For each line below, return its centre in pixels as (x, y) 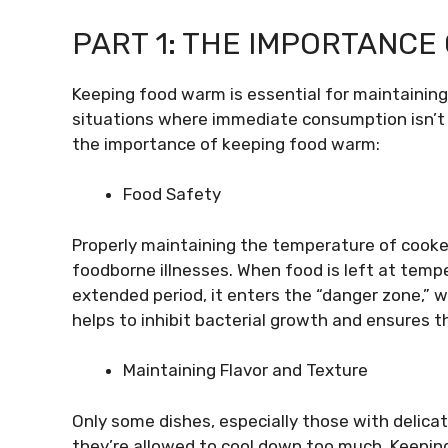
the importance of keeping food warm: (226, 143)
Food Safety (172, 194)
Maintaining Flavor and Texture (245, 370)
